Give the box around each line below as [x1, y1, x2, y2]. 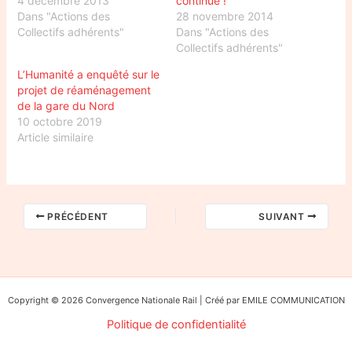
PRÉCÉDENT [44, 210, 108, 222]
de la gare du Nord [17, 98, 115, 112]
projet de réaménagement [17, 82, 152, 97]
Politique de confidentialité [106, 317, 246, 332]
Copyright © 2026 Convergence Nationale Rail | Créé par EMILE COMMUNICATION [7, 295, 345, 306]
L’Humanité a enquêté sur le [17, 67, 160, 81]
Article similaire [17, 130, 94, 144]
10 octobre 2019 [17, 114, 103, 128]
